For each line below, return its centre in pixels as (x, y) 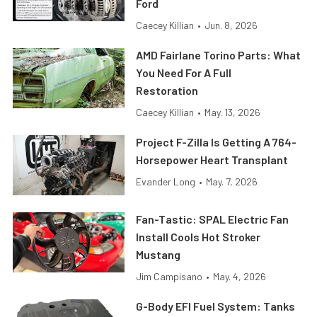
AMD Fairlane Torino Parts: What (219, 55)
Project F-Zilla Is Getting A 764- (217, 142)
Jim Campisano (169, 277)
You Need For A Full (184, 73)
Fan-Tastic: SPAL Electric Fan (213, 219)
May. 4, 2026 (240, 277)
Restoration (167, 91)
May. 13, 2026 (233, 113)
